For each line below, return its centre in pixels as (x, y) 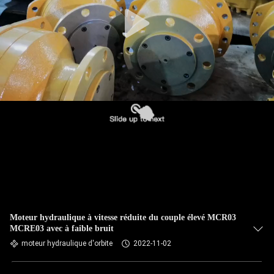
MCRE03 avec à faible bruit (62, 228)
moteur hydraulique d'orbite (67, 243)
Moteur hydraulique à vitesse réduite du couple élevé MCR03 (123, 217)
